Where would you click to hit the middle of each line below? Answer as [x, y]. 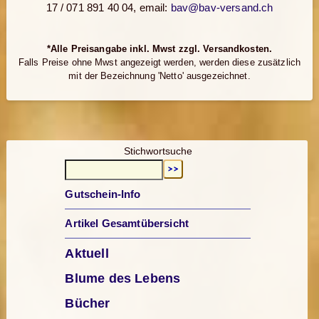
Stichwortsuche [158, 151]
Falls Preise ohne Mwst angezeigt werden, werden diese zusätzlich [159, 63]
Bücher [88, 304]
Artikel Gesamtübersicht [127, 224]
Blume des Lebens [123, 279]
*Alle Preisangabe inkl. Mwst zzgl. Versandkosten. [159, 49]
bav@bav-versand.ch [222, 8]
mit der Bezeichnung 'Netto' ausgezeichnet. [159, 76]
